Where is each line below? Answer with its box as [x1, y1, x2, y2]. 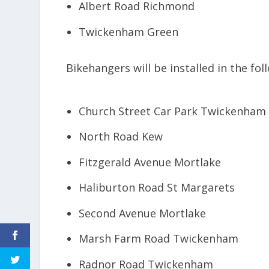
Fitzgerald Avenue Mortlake [78, 154, 221, 169]
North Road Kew [78, 129, 163, 144]
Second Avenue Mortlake [78, 205, 206, 220]
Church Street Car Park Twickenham [78, 103, 266, 118]
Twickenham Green [78, 24, 178, 39]
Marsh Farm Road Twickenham [78, 231, 238, 246]
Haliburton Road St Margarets [78, 180, 235, 195]
